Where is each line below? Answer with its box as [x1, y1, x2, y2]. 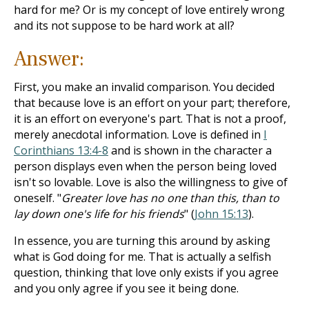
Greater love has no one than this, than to [61, 190, 279, 206]
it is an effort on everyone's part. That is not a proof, [14, 111, 286, 126]
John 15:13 [195, 206, 248, 221]
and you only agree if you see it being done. [14, 281, 239, 296]
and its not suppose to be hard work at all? [14, 18, 235, 33]
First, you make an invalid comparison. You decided [14, 79, 275, 94]
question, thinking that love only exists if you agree [14, 265, 279, 280]
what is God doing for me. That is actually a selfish [14, 249, 271, 264]
